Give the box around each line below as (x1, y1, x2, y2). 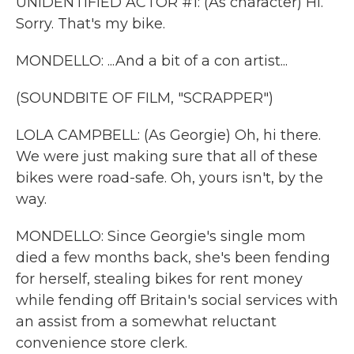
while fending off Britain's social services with (16, 292, 338, 309)
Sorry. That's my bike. (16, 15, 165, 32)
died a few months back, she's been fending (16, 249, 330, 266)
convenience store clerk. (16, 334, 187, 352)
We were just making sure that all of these (16, 148, 318, 165)
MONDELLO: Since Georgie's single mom (16, 228, 306, 245)
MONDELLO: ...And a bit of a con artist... (16, 52, 288, 70)
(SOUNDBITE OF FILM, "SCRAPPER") (16, 89, 273, 107)
